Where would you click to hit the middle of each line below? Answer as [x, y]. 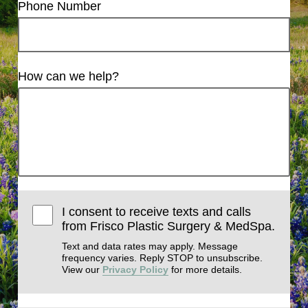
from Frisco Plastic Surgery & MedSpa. [169, 226]
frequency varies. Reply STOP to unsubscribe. [163, 258]
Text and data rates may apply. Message [150, 246]
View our [82, 269]
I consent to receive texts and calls [157, 212]
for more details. [206, 269]
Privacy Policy [136, 269]
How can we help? [68, 77]
